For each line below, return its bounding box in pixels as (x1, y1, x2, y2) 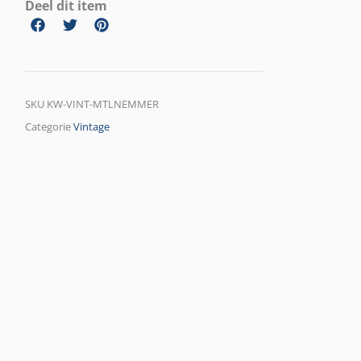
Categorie (25, 120, 72, 135)
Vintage (73, 120, 110, 135)
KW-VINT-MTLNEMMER (47, 98, 160, 112)
